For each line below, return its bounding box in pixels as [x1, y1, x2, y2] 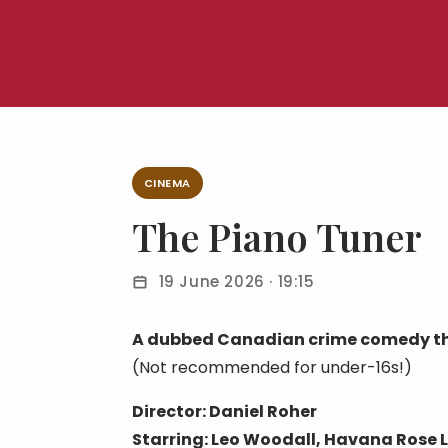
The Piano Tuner [132, 211, 422, 262]
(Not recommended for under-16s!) [132, 356, 412, 379]
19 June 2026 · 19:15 [154, 271, 315, 292]
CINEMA [144, 175, 191, 191]
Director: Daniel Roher [132, 400, 317, 423]
